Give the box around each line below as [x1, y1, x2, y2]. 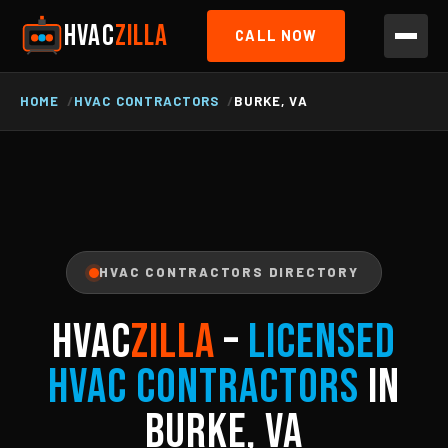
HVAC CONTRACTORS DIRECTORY [99, 264, 359, 280]
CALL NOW [235, 27, 318, 44]
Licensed [247, 314, 396, 371]
